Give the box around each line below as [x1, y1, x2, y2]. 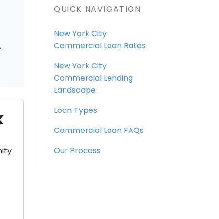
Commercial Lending [54, 72, 133, 84]
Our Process [54, 144, 101, 156]
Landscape [54, 84, 96, 96]
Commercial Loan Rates [54, 40, 146, 51]
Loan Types [54, 104, 97, 116]
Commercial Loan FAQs [54, 124, 144, 136]
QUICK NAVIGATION [54, 3, 141, 15]
